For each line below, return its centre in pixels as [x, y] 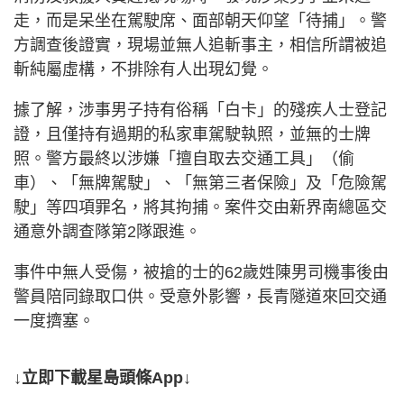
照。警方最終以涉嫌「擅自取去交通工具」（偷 [184, 159]
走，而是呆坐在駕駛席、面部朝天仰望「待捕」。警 [200, 21]
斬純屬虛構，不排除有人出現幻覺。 [143, 70]
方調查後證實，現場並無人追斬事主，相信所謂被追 [200, 46]
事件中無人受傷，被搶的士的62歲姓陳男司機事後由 [201, 273]
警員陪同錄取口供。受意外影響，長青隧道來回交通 [200, 297]
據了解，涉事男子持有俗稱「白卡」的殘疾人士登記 [200, 110]
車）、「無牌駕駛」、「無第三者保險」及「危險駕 [200, 184]
